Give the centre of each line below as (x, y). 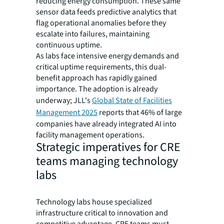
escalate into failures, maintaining (93, 34)
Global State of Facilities (132, 101)
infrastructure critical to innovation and (102, 213)
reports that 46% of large (140, 113)
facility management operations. (90, 135)
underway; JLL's (64, 101)
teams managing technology (107, 161)
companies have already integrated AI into (106, 124)
